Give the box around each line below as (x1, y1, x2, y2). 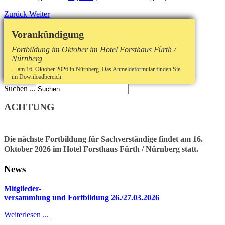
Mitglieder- (4, 184, 41, 193)
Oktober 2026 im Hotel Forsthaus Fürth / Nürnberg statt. (4, 145, 198, 154)
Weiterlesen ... (4, 210, 49, 219)
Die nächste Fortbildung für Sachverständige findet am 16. (4, 135, 203, 144)
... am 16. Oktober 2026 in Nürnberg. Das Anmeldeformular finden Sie (12, 65, 180, 73)
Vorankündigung (12, 28, 84, 40)
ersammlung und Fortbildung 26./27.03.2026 (8, 193, 159, 202)
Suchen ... (4, 84, 36, 93)
